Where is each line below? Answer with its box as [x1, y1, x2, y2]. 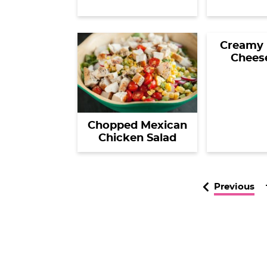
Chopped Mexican [87, 120, 187, 131]
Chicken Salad [98, 132, 176, 144]
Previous [214, 182, 254, 191]
